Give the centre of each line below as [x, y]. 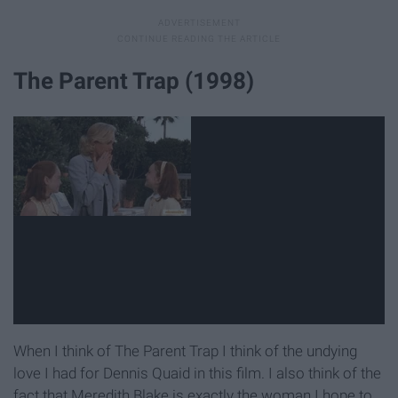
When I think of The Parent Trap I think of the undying [185, 350]
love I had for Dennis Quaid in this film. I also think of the [197, 373]
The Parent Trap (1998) [134, 81]
